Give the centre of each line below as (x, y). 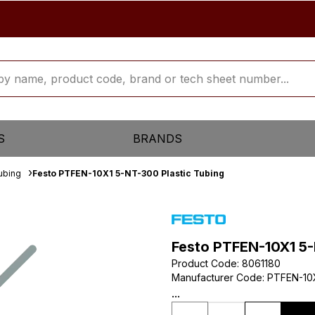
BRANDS (157, 139)
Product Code (204, 263)
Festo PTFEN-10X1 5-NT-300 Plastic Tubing (128, 173)
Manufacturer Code (217, 277)
